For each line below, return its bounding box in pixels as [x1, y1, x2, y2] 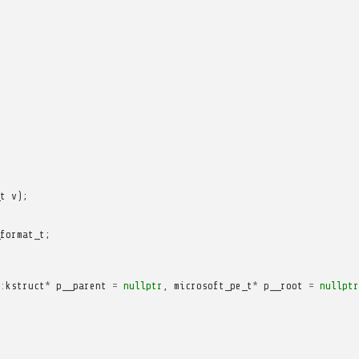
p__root [263, 279, 303, 292]
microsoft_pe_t [173, 279, 252, 292]
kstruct [5, 279, 45, 292]
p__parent [55, 279, 107, 292]
